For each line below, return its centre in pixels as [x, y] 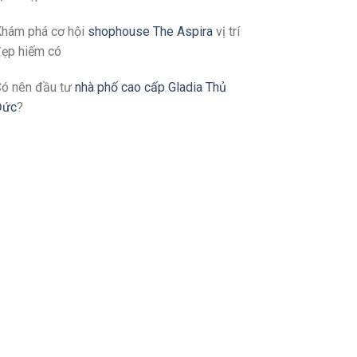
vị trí [226, 31]
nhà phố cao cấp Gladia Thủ [151, 88]
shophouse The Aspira [150, 31]
